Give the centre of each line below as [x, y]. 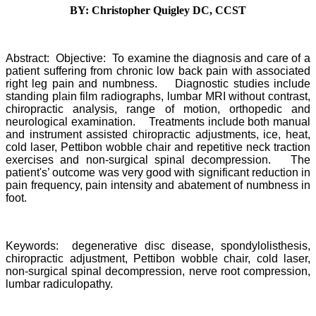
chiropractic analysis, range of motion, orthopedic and [158, 109]
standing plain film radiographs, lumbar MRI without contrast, [158, 96]
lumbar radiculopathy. [59, 284]
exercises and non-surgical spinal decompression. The [158, 159]
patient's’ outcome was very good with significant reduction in [158, 172]
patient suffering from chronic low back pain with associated [158, 71]
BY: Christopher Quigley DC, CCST [158, 10]
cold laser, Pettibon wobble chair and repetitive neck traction [158, 147]
